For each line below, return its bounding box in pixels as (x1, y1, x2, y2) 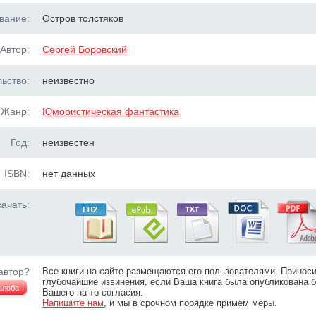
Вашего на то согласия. (42, 287, 144, 298)
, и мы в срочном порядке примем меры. (104, 298, 278, 308)
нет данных (42, 168, 96, 179)
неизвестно (42, 75, 95, 86)
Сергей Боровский (42, 44, 128, 55)
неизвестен (42, 137, 95, 148)
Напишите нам (42, 298, 104, 308)
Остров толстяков (42, 13, 124, 24)
